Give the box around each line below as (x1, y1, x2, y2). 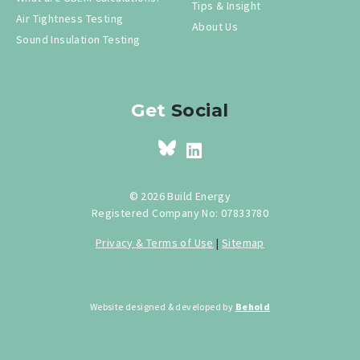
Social (166, 99, 229, 121)
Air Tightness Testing (16, 10, 124, 26)
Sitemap (222, 235, 264, 250)
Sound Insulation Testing (16, 31, 141, 47)
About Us (192, 18, 239, 34)
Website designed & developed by (89, 300, 235, 313)
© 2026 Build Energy (129, 188, 231, 203)
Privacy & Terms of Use (96, 235, 214, 250)
